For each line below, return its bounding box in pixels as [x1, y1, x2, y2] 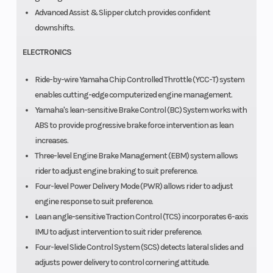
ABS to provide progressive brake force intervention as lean [34, 119, 233, 130]
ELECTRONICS [22, 46, 71, 57]
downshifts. [34, 22, 74, 33]
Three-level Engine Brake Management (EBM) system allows [34, 150, 238, 161]
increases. [34, 135, 68, 146]
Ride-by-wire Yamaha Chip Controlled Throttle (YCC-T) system [34, 74, 244, 85]
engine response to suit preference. [34, 196, 153, 207]
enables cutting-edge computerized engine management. [34, 89, 232, 100]
